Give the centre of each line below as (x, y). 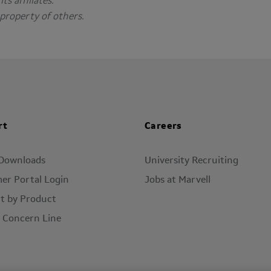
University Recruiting (191, 161)
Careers (163, 126)
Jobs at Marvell (178, 180)
